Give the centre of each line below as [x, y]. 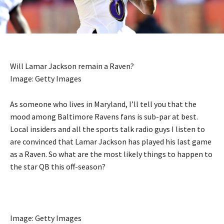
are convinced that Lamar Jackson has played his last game [111, 142]
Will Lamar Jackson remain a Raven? [72, 66]
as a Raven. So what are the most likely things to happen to [111, 154]
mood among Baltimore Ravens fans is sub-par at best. [104, 117]
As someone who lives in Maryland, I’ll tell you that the [103, 104]
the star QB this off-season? [58, 167]
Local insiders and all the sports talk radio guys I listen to [107, 129]
